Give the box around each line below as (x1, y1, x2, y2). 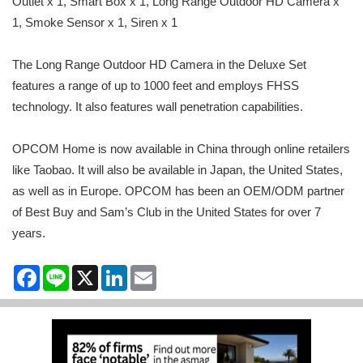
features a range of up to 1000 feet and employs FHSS (12, 79, 299, 93)
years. (12, 226, 45, 241)
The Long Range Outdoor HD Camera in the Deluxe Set (12, 58, 306, 72)
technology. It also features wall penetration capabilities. (12, 100, 303, 114)
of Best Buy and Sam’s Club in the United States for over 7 (12, 205, 321, 220)
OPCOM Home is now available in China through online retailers (12, 142, 350, 156)
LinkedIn (127, 264, 172, 279)
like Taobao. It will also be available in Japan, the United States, (12, 163, 343, 177)
